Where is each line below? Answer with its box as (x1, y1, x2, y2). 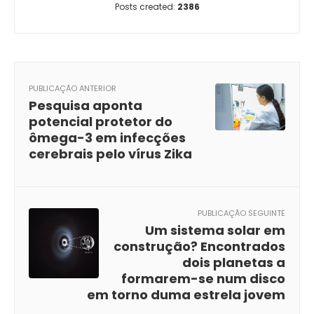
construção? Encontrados (114, 238, 285, 255)
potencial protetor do (29, 113, 172, 130)
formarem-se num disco (121, 270, 285, 287)
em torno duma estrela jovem (87, 286, 285, 303)
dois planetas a (182, 254, 285, 271)
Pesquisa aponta (29, 97, 142, 114)
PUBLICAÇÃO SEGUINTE (198, 207, 285, 219)
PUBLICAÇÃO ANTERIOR (29, 83, 116, 94)
